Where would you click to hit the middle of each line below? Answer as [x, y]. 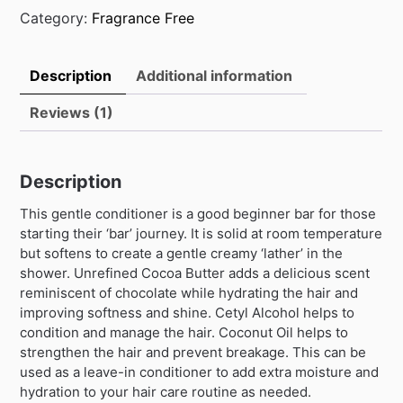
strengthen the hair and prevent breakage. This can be [193, 352]
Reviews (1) [72, 112]
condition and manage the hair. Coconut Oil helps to [184, 332]
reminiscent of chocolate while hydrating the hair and [189, 292]
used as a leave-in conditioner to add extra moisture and [200, 372]
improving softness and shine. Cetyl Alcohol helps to [188, 312]
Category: [56, 18]
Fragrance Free [143, 18]
